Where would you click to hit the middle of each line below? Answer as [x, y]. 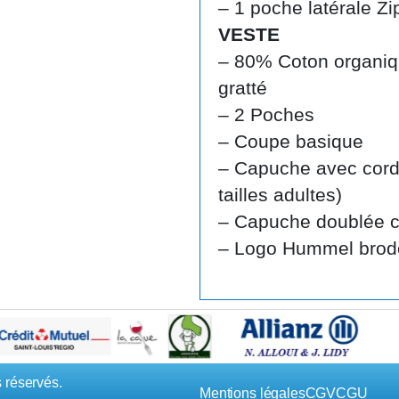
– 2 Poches [266, 114]
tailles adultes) [280, 194]
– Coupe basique [291, 141]
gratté [243, 87]
